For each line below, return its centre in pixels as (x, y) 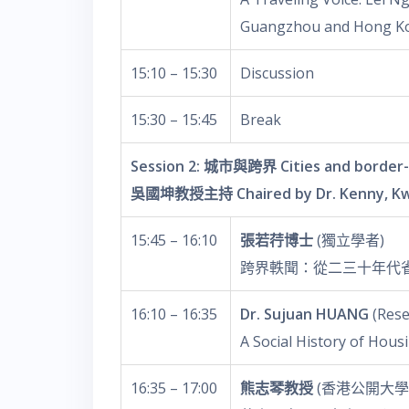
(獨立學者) (351, 240)
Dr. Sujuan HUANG (304, 314)
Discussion (277, 73)
